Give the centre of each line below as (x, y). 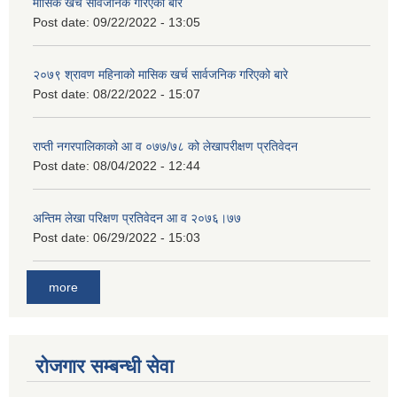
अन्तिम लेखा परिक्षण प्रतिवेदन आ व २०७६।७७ (137, 218)
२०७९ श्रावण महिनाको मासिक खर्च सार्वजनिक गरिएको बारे (160, 74)
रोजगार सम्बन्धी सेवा (105, 367)
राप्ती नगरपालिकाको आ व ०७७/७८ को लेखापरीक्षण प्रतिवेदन (165, 146)
